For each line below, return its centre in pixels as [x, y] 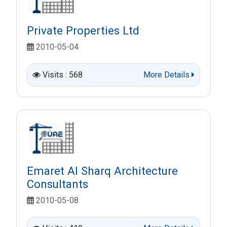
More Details [167, 75]
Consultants [58, 184]
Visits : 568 [63, 75]
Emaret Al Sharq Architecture [102, 171]
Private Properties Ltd [83, 31]
